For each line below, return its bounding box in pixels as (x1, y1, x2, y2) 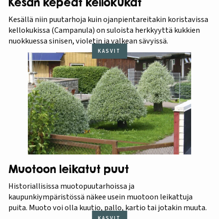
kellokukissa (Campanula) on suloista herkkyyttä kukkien (8, 24, 200, 36)
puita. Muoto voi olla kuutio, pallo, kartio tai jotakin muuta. (8, 202, 207, 214)
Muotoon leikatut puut (8, 163, 129, 176)
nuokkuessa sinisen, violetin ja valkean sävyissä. (8, 35, 168, 46)
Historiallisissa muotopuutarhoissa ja (8, 180, 134, 192)
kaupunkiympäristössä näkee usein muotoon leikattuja (8, 191, 193, 203)
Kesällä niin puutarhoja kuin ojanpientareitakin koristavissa (8, 13, 208, 25)
